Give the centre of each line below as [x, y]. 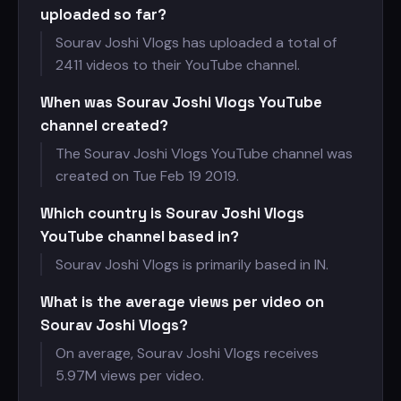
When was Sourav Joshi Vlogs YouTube [181, 102]
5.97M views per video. [130, 375]
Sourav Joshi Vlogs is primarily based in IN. [192, 264]
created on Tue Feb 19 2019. [147, 176]
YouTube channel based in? [140, 236]
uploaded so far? [103, 14]
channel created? [104, 125]
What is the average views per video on [182, 302]
